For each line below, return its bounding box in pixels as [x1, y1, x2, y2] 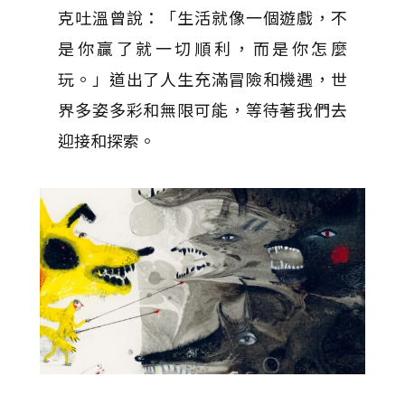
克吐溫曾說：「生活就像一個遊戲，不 [58, 5, 347, 29]
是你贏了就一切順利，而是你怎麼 [58, 35, 347, 60]
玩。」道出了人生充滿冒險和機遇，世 [58, 66, 347, 90]
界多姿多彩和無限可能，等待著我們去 [58, 97, 347, 121]
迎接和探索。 [58, 127, 155, 152]
